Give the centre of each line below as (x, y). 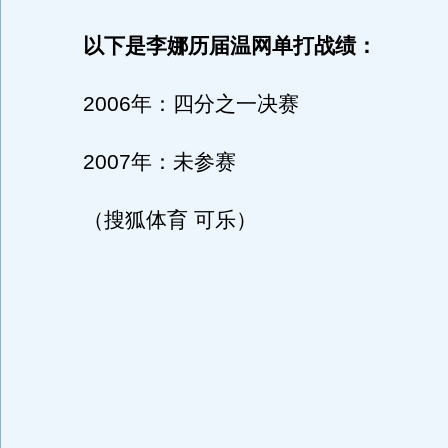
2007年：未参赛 (138, 162)
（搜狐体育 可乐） (149, 220)
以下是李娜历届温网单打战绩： (230, 46)
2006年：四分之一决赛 (170, 104)
